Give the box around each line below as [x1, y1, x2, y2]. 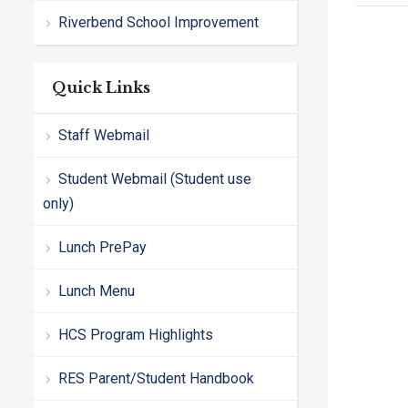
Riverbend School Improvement [58, 14, 259, 32]
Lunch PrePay [58, 239, 147, 257]
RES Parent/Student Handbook [58, 370, 254, 388]
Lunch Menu [58, 282, 135, 301]
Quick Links [52, 78, 150, 97]
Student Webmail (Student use [58, 170, 251, 189]
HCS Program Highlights [58, 326, 213, 344]
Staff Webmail [58, 127, 149, 145]
